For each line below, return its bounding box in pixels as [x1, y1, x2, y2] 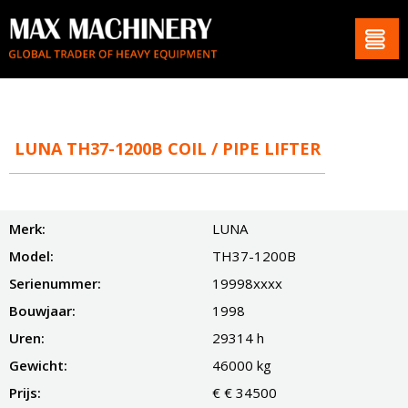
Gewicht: [9, 355, 67, 374]
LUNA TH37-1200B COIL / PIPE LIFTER [15, 137, 321, 159]
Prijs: [9, 382, 41, 402]
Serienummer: [9, 273, 101, 292]
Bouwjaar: [9, 301, 76, 320]
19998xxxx [211, 273, 282, 292]
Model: [9, 246, 54, 265]
